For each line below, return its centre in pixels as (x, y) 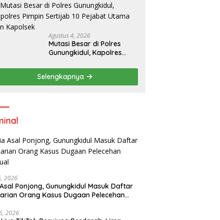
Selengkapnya (62, 77)
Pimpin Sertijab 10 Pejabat (92, 62)
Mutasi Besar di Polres (85, 44)
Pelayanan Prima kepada (90, 12)
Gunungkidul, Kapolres (85, 53)
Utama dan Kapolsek (83, 70)
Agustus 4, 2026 (70, 36)
